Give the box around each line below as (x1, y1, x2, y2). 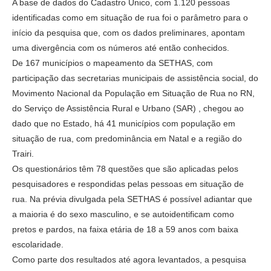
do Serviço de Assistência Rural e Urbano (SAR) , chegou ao (12, 103, 244, 113)
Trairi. (12, 148, 34, 158)
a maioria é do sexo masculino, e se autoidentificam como (12, 209, 234, 219)
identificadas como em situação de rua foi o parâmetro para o (12, 12, 248, 22)
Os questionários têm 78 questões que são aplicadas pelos (12, 163, 238, 174)
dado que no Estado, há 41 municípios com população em (12, 118, 235, 128)
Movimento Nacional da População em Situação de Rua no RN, (12, 88, 255, 98)
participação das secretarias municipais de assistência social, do (12, 73, 258, 83)
